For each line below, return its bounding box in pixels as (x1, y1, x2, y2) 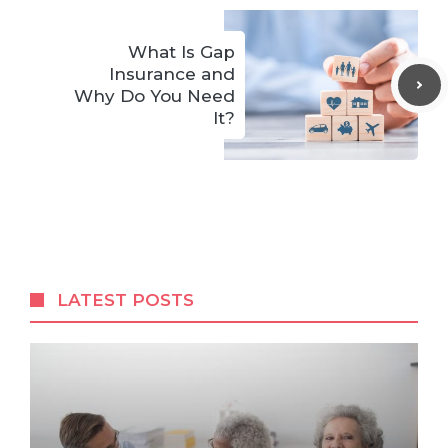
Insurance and (109, 64, 235, 84)
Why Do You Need (74, 86, 235, 106)
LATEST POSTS (57, 290, 195, 310)
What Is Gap (128, 42, 235, 62)
